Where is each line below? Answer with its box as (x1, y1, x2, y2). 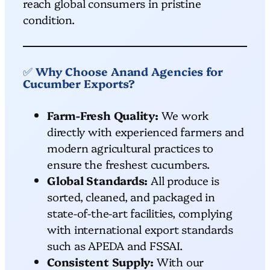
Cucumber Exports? (23, 75, 136, 91)
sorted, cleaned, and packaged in (47, 188, 215, 204)
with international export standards (47, 221, 233, 237)
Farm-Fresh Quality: (47, 107, 159, 123)
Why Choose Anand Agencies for (35, 63, 223, 79)
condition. (23, 11, 75, 27)
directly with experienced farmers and (47, 123, 244, 139)
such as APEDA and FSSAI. (47, 237, 183, 253)
